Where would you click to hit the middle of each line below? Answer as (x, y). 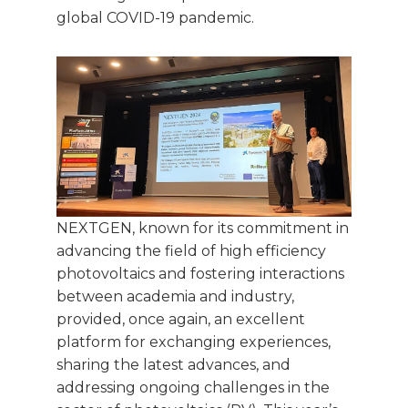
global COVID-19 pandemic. (155, 17)
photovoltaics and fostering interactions (200, 273)
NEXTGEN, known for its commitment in (203, 228)
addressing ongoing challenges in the (193, 387)
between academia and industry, (175, 296)
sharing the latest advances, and (173, 364)
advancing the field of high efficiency (191, 250)
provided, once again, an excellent (181, 319)
